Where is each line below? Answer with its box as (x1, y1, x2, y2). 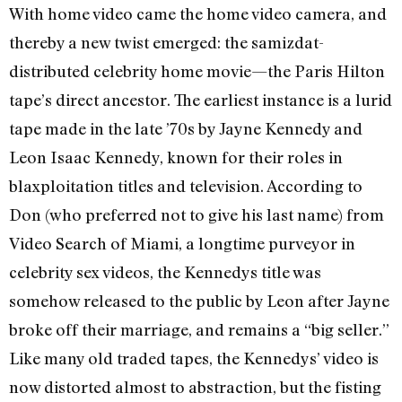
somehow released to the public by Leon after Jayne (9, 290, 389, 310)
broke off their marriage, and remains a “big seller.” (9, 319, 389, 339)
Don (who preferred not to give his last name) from (9, 204, 384, 224)
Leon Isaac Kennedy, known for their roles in (9, 146, 343, 167)
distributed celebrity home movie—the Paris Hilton (9, 60, 385, 81)
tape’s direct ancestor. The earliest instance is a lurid (9, 89, 392, 109)
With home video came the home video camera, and (9, 3, 387, 23)
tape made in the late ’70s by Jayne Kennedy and (9, 118, 363, 138)
